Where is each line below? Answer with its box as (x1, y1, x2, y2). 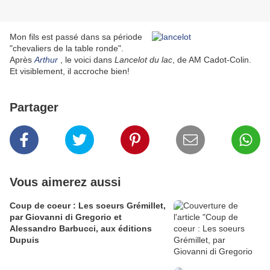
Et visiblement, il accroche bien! (10, 66, 130, 77)
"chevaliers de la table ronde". (10, 43, 124, 54)
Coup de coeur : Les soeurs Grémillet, (10, 201, 166, 211)
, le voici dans (58, 55, 115, 65)
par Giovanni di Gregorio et (10, 212, 122, 222)
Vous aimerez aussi (10, 175, 121, 189)
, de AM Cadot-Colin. (172, 55, 251, 65)
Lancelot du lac (115, 55, 172, 65)
